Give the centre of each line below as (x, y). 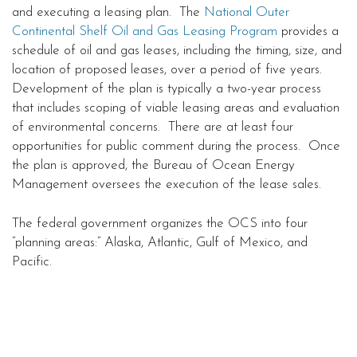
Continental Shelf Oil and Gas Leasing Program (145, 32)
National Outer (247, 13)
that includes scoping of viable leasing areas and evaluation (176, 108)
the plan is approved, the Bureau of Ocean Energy (153, 166)
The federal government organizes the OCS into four (160, 224)
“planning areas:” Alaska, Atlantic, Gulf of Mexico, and (160, 243)
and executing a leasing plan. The (108, 13)
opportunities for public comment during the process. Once (176, 147)
